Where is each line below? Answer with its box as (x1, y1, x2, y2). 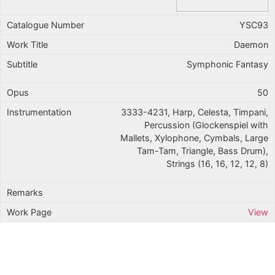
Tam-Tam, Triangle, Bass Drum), (137, 145, 268, 157)
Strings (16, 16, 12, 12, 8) (166, 158, 268, 169)
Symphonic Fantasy (187, 58, 268, 69)
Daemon (234, 39, 268, 50)
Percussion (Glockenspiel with (144, 120, 268, 131)
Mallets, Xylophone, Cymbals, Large (120, 133, 268, 144)
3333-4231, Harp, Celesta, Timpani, (121, 107, 268, 118)
